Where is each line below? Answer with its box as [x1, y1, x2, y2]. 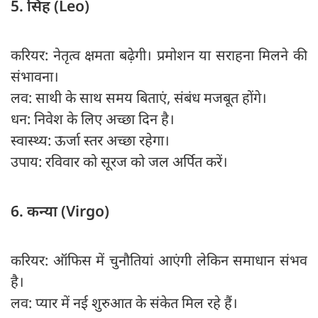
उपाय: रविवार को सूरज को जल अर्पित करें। [11, 152, 228, 172]
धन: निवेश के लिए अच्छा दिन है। [11, 109, 175, 129]
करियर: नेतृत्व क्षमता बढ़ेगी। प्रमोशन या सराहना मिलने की [11, 45, 307, 65]
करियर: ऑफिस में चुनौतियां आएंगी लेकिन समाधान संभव [11, 251, 307, 270]
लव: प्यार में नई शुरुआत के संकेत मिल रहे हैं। [11, 293, 238, 313]
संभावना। [11, 67, 59, 87]
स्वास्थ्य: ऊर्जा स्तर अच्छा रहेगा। [11, 131, 170, 150]
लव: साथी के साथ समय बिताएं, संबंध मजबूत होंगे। [11, 88, 267, 108]
